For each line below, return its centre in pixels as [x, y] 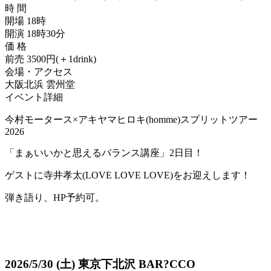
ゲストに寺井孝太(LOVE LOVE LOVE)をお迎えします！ [128, 175]
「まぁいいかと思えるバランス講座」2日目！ [104, 152]
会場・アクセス [39, 71]
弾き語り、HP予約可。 [55, 197]
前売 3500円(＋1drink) [51, 59]
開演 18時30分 [35, 33]
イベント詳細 [34, 97]
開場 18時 [25, 21]
